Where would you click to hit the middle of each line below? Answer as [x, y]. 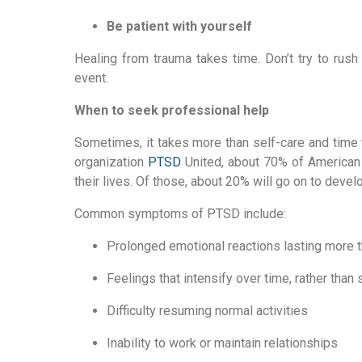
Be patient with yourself [179, 26]
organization [111, 162]
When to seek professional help [172, 110]
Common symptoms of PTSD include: [180, 214]
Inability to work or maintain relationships [222, 343]
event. [91, 78]
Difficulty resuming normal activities [207, 311]
